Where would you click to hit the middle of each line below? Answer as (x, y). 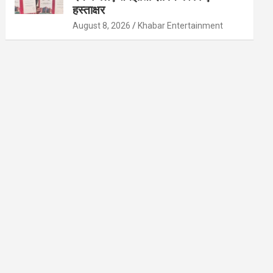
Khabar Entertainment (181, 26)
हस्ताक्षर (89, 10)
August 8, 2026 (102, 26)
